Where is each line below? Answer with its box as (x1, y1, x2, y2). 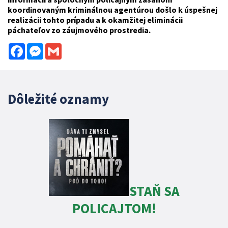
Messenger (43, 42, 81, 53)
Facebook (25, 42, 58, 53)
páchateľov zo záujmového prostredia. (8, 25, 151, 36)
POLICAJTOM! (72, 199, 156, 217)
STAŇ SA (129, 182, 180, 200)
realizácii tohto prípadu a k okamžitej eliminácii (8, 15, 183, 25)
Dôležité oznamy (8, 90, 109, 108)
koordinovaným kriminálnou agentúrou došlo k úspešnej (8, 5, 217, 15)
